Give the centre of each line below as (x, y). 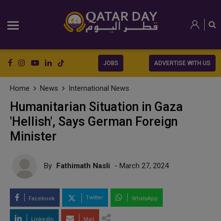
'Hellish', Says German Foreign (94, 122)
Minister (33, 136)
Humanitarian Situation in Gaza (96, 107)
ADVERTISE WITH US (182, 63)
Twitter (94, 198)
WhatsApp (144, 199)
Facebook (41, 199)
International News (99, 88)
